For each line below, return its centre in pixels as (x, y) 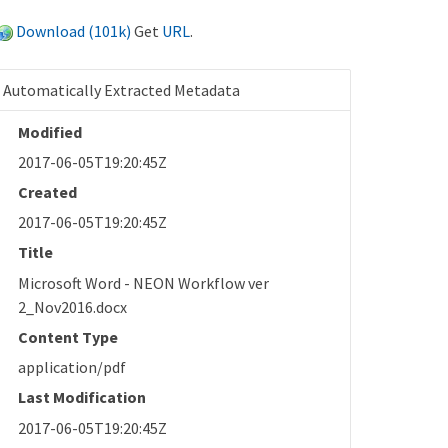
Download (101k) (74, 30)
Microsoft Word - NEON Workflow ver (144, 282)
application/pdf (72, 367)
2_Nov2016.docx (73, 306)
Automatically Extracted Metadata (122, 89)
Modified (50, 131)
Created (48, 191)
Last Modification (82, 397)
